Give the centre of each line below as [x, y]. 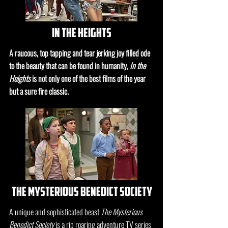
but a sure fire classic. [39, 91]
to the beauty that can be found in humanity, [69, 66]
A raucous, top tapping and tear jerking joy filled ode [80, 53]
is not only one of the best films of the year [88, 78]
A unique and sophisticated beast [55, 212]
